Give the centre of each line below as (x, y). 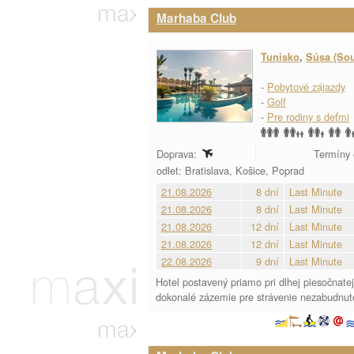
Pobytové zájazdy (306, 87)
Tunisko (280, 57)
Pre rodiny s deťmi (308, 117)
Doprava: (178, 154)
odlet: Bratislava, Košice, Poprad (232, 170)
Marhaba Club (196, 18)
